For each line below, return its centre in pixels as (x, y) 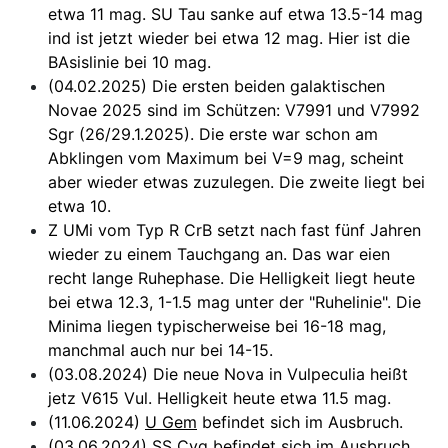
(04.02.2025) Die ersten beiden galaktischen (216, 85)
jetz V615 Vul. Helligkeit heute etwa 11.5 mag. (219, 397)
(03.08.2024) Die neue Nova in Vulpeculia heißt (228, 373)
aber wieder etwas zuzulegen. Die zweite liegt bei (236, 181)
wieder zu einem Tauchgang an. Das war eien (219, 253)
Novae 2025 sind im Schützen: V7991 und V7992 (234, 109)
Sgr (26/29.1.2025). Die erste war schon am (213, 133)
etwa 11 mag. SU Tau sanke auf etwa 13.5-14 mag (235, 13)
